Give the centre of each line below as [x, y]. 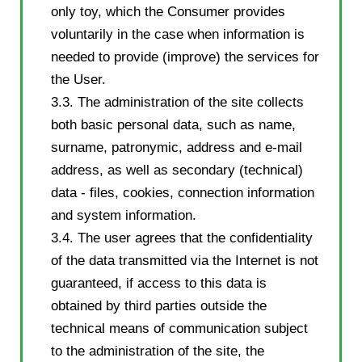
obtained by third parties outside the [159, 305]
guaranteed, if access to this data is [159, 283]
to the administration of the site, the [158, 351]
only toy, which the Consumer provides [168, 11]
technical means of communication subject [179, 328]
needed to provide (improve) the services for [185, 57]
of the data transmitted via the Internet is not [185, 260]
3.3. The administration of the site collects [177, 102]
